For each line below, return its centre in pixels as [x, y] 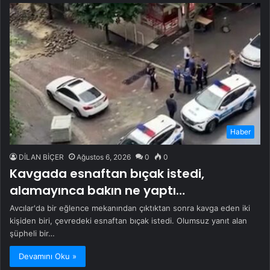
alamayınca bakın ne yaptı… [97, 190]
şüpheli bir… [32, 233]
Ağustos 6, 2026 [104, 157]
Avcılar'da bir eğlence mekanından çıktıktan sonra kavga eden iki [130, 208]
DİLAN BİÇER [41, 157]
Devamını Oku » [48, 256]
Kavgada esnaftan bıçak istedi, [107, 174]
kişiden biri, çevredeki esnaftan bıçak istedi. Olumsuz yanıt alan [128, 221]
